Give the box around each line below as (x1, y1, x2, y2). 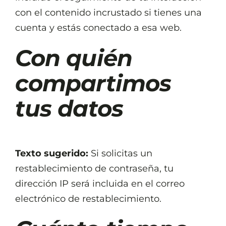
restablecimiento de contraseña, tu (15, 163, 174, 174)
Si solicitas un (91, 148, 152, 159)
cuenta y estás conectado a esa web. (15, 22, 182, 33)
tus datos (15, 94, 123, 122)
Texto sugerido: (15, 148, 91, 159)
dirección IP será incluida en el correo (15, 178, 185, 189)
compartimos (15, 69, 172, 97)
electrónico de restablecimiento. (15, 193, 161, 204)
